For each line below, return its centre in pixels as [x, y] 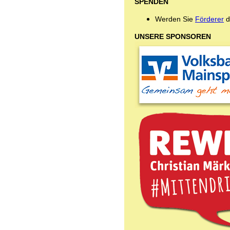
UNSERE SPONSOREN [173, 36]
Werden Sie [175, 19]
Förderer [209, 19]
